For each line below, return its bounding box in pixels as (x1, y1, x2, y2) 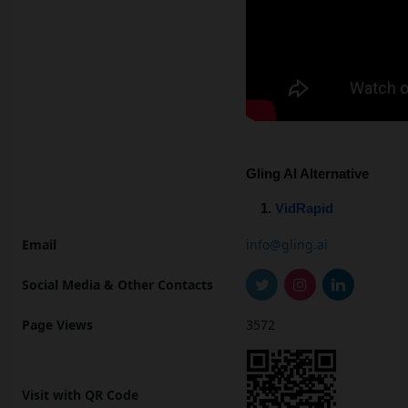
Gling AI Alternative (246, 167, 369, 182)
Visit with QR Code (22, 385, 138, 403)
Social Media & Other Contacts (22, 276, 213, 294)
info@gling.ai (246, 236, 328, 254)
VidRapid (275, 201, 333, 217)
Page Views (22, 316, 93, 334)
